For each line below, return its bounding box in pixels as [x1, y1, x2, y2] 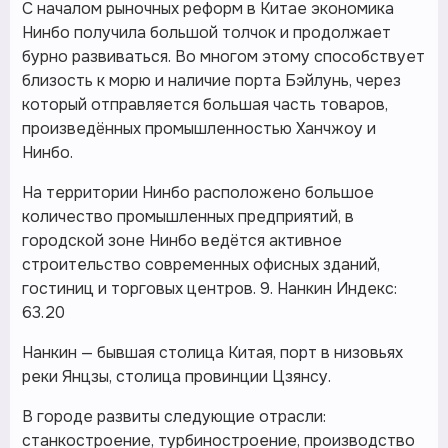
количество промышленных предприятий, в [22, 206, 354, 227]
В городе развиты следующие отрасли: [22, 406, 326, 427]
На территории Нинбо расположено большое [22, 182, 374, 203]
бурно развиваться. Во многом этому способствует [22, 46, 425, 67]
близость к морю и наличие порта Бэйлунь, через [22, 70, 401, 91]
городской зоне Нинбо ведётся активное [22, 230, 342, 251]
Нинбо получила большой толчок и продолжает [22, 22, 391, 43]
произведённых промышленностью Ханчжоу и [22, 118, 376, 139]
